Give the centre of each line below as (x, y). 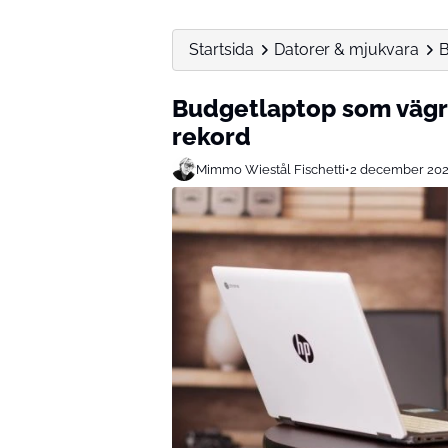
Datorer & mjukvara (346, 49)
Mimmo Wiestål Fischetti (270, 169)
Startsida (221, 49)
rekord (211, 136)
